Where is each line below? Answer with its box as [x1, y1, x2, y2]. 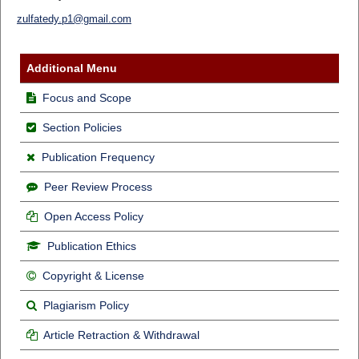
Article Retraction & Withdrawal [42, 328, 200, 341]
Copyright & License [42, 268, 144, 282]
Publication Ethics [46, 239, 136, 252]
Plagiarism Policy [42, 298, 129, 312]
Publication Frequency [41, 150, 155, 163]
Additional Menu [26, 61, 117, 75]
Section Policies [42, 120, 122, 134]
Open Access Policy [43, 209, 143, 223]
